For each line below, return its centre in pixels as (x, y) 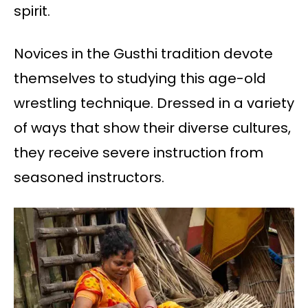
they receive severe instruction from (139, 153)
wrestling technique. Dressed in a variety (154, 103)
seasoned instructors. (89, 178)
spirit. (32, 11)
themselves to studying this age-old (140, 79)
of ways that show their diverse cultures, (152, 128)
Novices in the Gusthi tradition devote (143, 54)
